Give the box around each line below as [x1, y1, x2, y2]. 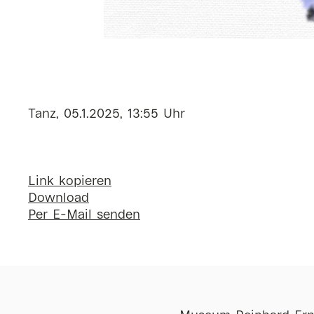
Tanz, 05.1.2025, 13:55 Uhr [28, 109, 185, 121]
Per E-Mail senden [28, 210, 140, 221]
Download [28, 193, 89, 205]
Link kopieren [28, 176, 111, 188]
